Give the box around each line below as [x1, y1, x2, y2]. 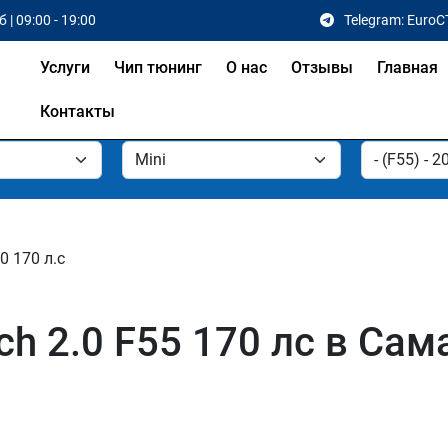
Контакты [39, 102, 115, 121]
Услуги [39, 58, 90, 77]
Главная [376, 58, 438, 77]
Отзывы [290, 58, 353, 77]
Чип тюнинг [113, 58, 202, 77]
